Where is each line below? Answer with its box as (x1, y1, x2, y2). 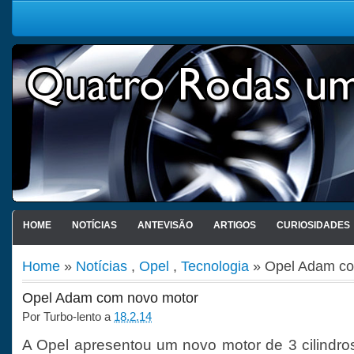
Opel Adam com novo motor (22, 290, 198, 306)
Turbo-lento (43, 310, 101, 323)
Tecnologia (181, 258, 249, 274)
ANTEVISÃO (137, 220, 193, 231)
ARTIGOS (213, 220, 256, 231)
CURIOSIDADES (276, 220, 350, 231)
